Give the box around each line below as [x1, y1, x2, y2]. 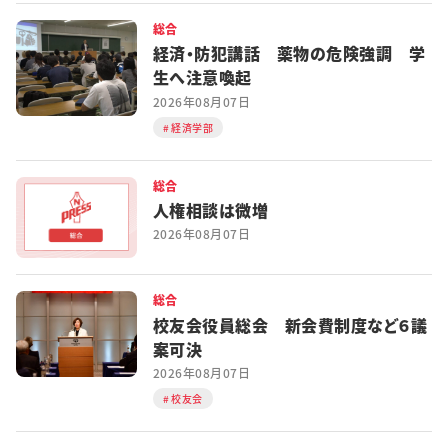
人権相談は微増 [152, 198, 285, 223]
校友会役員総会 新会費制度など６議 [152, 312, 428, 337]
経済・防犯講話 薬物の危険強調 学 [152, 41, 426, 66]
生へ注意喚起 [152, 65, 252, 90]
